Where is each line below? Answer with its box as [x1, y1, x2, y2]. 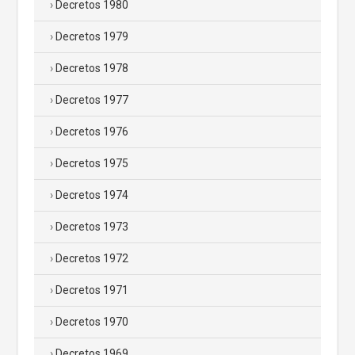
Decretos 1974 [55, 188, 128, 201]
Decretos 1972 [55, 251, 128, 265]
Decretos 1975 [55, 156, 128, 170]
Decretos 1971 [55, 283, 128, 296]
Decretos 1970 [55, 315, 128, 328]
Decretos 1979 [55, 29, 128, 43]
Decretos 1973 [55, 219, 128, 233]
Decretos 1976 [55, 124, 128, 138]
